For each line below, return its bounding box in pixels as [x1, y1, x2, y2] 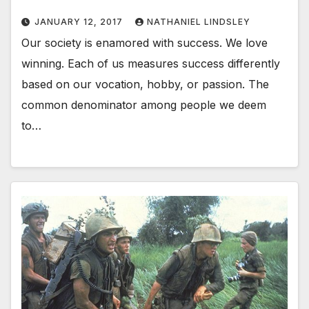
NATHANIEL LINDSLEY [147, 16, 250, 27]
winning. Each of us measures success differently [21, 56, 280, 70]
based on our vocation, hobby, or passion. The [21, 77, 269, 91]
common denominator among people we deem [21, 97, 266, 112]
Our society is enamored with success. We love [21, 35, 268, 50]
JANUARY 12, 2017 [34, 16, 126, 27]
